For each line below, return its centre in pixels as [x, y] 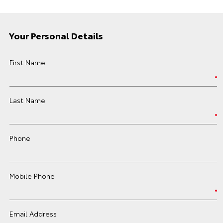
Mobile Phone [32, 176]
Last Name [27, 100]
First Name [27, 62]
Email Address [33, 214]
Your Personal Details [56, 35]
